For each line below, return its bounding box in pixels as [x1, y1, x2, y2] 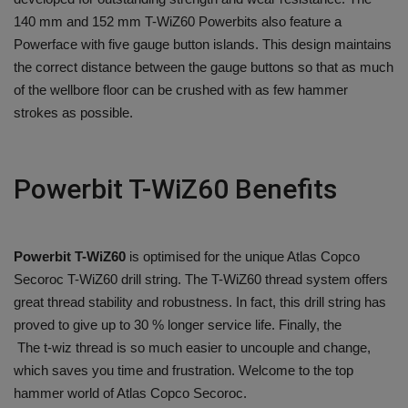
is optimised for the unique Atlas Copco [126, 249, 360, 265]
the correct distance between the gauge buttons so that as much [14, 59, 393, 76]
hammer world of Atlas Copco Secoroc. [14, 385, 247, 402]
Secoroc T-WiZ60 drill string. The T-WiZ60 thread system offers [14, 271, 388, 288]
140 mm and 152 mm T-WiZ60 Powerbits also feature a [14, 14, 342, 30]
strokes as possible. [14, 105, 133, 121]
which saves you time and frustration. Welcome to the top [14, 362, 353, 379]
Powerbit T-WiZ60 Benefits [14, 173, 337, 206]
